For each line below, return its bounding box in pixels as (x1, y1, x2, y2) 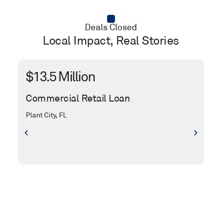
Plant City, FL (26, 111, 67, 120)
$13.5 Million (26, 68, 95, 85)
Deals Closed (85, 22, 137, 33)
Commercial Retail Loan (26, 92, 130, 105)
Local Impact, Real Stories (43, 33, 179, 48)
